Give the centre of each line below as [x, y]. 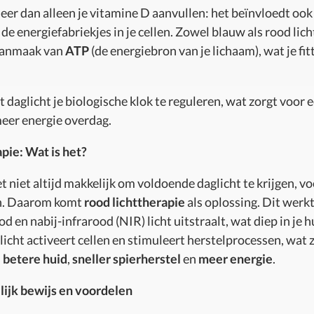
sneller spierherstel [127, 258]
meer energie [235, 258]
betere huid [35, 258]
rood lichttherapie [135, 202]
